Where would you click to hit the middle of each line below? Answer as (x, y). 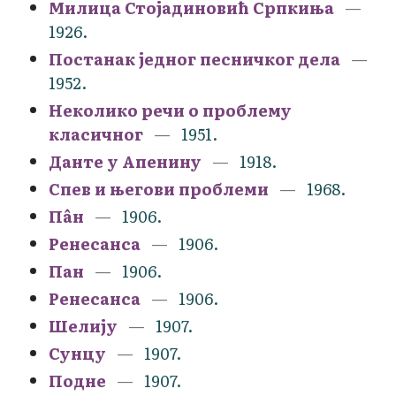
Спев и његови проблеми (159, 188)
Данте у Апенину (125, 161)
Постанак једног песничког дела (194, 58)
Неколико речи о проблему (170, 110)
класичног (96, 133)
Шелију (83, 325)
